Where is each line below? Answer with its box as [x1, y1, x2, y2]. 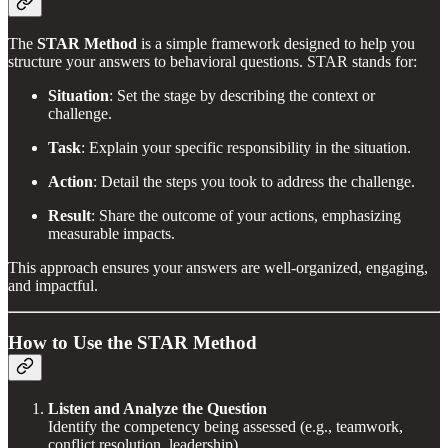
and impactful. [8, 277, 98, 295]
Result [48, 207, 91, 225]
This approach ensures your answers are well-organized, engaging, [8, 259, 428, 277]
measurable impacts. [48, 225, 175, 243]
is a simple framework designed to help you [137, 35, 415, 53]
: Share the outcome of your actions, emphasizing [91, 207, 401, 225]
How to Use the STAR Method [8, 332, 257, 354]
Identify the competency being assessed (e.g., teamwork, [48, 417, 403, 435]
